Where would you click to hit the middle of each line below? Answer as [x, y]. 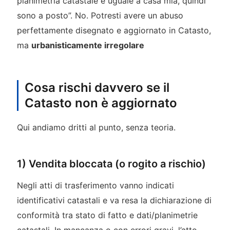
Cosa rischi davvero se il [97, 88]
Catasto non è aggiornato [101, 103]
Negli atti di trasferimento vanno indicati [95, 186]
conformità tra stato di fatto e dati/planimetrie [107, 215]
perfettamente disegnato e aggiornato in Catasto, [114, 31]
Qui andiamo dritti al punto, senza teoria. [96, 128]
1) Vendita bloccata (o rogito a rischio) [111, 164]
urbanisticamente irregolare [88, 45]
